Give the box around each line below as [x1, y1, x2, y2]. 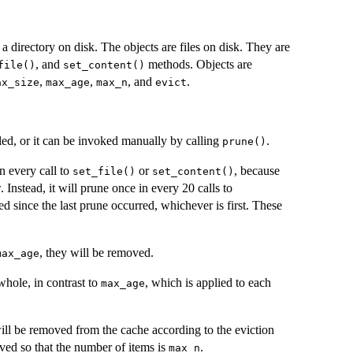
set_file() [72, 165, 136, 177]
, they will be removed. [39, 245, 154, 259]
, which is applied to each [145, 275, 271, 289]
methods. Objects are [145, 57, 252, 71]
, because [234, 163, 280, 177]
